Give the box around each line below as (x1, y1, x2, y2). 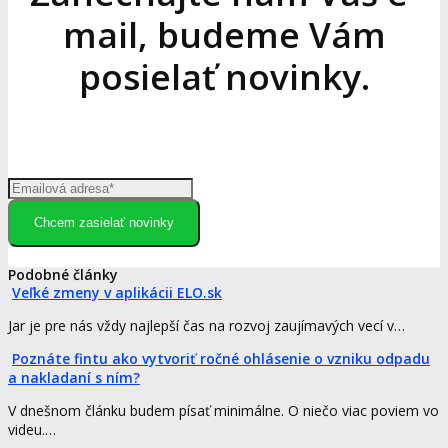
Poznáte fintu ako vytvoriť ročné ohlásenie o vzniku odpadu (12, 348, 430, 368)
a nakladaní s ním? (8, 367, 140, 387)
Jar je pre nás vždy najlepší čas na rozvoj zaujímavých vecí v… (8, 315, 405, 335)
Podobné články (8, 264, 118, 284)
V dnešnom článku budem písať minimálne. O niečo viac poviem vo (8, 400, 439, 420)
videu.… (8, 419, 56, 439)
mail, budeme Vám (62, 10, 386, 58)
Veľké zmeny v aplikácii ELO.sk (12, 282, 222, 302)
